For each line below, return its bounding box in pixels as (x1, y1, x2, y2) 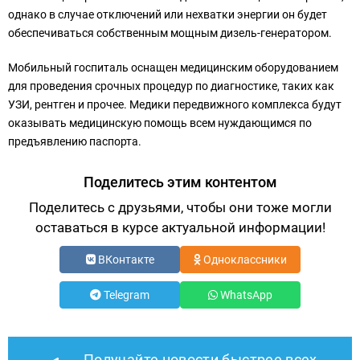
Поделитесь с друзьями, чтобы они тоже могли (28, 199, 332, 216)
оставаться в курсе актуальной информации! (35, 219, 325, 236)
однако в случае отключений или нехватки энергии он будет (8, 8, 327, 22)
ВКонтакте (95, 253, 154, 267)
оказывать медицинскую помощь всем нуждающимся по (8, 117, 312, 130)
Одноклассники (201, 253, 287, 267)
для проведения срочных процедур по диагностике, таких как (8, 80, 334, 93)
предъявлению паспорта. (8, 135, 141, 149)
